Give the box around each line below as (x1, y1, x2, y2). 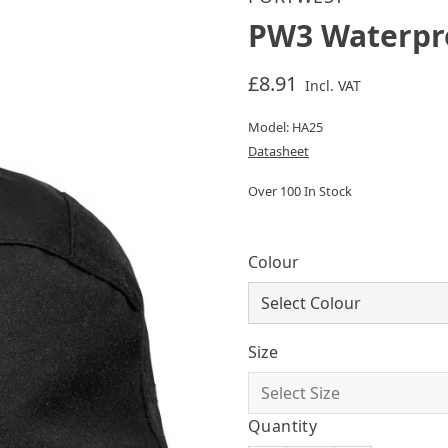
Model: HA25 (247, 118, 323, 136)
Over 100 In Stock (247, 182, 352, 200)
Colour (247, 251, 299, 273)
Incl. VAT (304, 76, 361, 95)
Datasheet (247, 142, 309, 160)
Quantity (247, 415, 318, 437)
